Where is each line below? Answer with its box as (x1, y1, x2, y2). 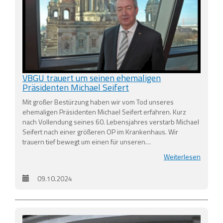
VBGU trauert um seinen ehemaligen (22, 71, 161, 85)
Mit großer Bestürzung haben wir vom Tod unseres (22, 96, 174, 107)
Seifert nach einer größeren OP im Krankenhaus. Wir (22, 126, 178, 137)
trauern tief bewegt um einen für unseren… (22, 136, 151, 147)
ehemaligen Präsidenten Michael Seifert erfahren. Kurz (22, 106, 186, 117)
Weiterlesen (164, 151, 201, 162)
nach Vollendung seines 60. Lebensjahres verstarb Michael (22, 116, 199, 127)
